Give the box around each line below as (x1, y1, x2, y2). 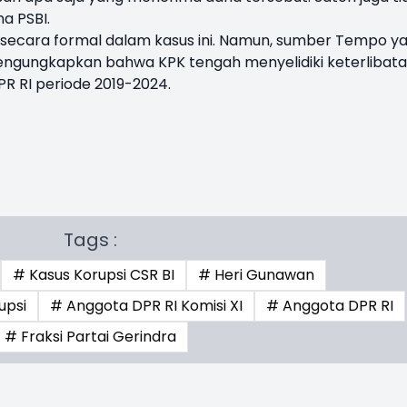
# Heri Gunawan (198, 263, 315, 285)
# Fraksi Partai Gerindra (4, 325, 176, 347)
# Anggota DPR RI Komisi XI (49, 294, 243, 316)
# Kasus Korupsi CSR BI (13, 263, 175, 285)
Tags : (63, 226, 117, 253)
